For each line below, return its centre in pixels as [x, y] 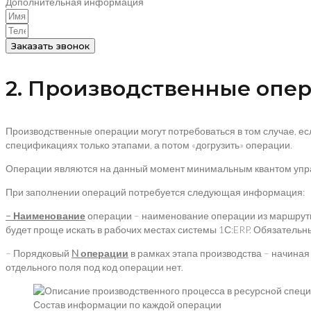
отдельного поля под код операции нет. [94, 267]
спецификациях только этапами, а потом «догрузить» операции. [149, 145]
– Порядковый [39, 253]
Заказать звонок [50, 46]
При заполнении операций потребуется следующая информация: [155, 192]
